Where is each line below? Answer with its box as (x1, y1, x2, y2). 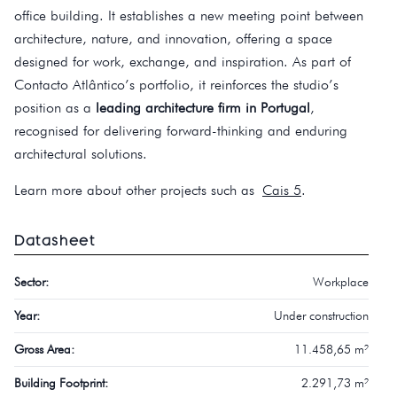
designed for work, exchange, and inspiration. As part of (14, 53, 351, 71)
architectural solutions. (14, 145, 147, 163)
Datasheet (14, 230, 96, 251)
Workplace (312, 275, 369, 290)
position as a (14, 99, 96, 117)
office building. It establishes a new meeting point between (14, 7, 363, 25)
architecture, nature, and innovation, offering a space (14, 30, 332, 48)
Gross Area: (14, 342, 74, 357)
